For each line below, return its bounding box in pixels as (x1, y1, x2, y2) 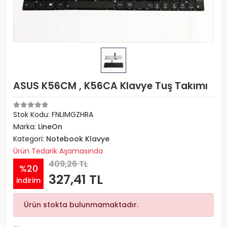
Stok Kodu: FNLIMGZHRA (13, 109, 93, 120)
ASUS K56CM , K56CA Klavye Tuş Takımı (13, 79, 208, 93)
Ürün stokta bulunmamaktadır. (24, 200, 138, 210)
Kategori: (13, 134, 46, 144)
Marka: (13, 122, 38, 132)
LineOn (38, 122, 62, 132)
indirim (16, 175, 41, 185)
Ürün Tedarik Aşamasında (13, 146, 103, 156)
